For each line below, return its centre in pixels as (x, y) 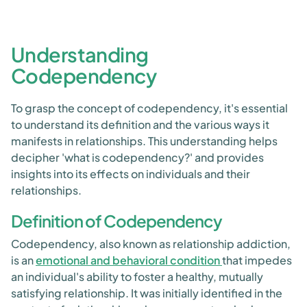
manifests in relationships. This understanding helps (144, 141)
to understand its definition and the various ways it (140, 124)
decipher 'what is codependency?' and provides (137, 157)
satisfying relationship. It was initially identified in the (147, 293)
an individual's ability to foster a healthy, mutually (137, 277)
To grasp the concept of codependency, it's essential (149, 108)
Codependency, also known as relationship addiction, (151, 244)
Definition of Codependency (116, 221)
